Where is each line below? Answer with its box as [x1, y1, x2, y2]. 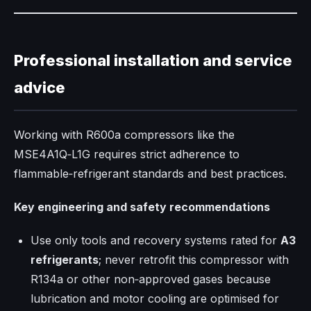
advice [14, 78, 65, 97]
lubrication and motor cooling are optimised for [31, 292, 279, 306]
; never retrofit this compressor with [99, 253, 289, 267]
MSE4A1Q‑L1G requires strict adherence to [14, 147, 239, 162]
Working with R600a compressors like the [14, 128, 235, 142]
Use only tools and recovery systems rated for [31, 233, 280, 248]
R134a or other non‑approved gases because [31, 272, 271, 287]
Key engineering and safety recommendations [14, 200, 270, 215]
